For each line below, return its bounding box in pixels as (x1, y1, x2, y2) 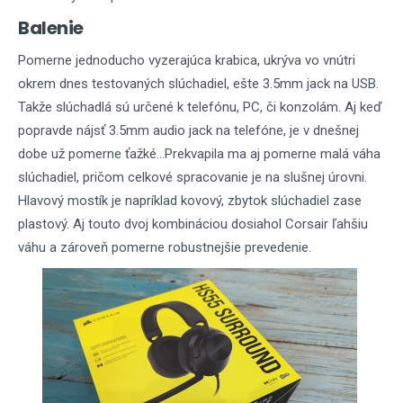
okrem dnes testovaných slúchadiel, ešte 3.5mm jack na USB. (18, 76, 379, 92)
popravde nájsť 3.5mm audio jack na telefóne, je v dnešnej (18, 122, 359, 139)
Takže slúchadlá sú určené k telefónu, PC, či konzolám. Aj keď (18, 99, 382, 115)
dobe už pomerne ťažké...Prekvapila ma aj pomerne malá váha (18, 146, 381, 162)
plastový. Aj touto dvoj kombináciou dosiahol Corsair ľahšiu (18, 216, 368, 232)
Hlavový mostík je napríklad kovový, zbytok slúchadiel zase (18, 193, 362, 209)
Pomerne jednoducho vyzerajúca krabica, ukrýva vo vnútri (18, 52, 355, 68)
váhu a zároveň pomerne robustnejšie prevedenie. (18, 239, 311, 255)
